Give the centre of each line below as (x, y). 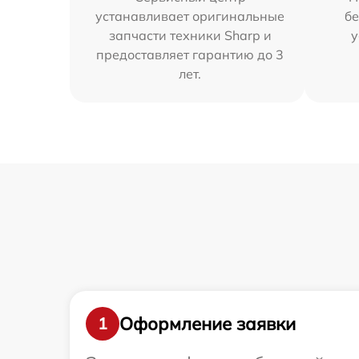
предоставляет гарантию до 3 (190, 54)
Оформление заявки (208, 323)
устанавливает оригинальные (190, 16)
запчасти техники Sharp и (190, 35)
